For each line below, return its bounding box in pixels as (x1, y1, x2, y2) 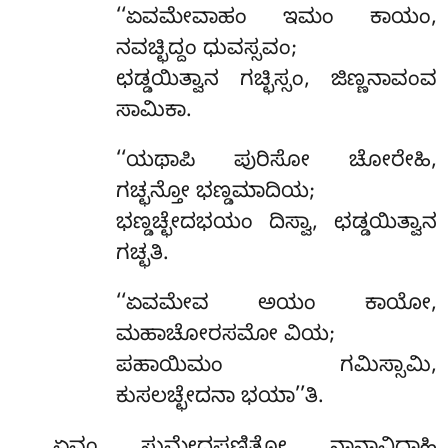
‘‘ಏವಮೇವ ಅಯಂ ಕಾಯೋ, (115, 292, 437, 321)
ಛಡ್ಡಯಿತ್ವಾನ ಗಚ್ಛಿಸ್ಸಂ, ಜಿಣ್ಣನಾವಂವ (115, 68, 437, 97)
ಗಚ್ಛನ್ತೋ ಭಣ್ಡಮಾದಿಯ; (115, 180, 315, 209)
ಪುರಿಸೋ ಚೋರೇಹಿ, (233, 149, 437, 178)
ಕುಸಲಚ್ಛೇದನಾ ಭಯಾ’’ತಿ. (115, 385, 324, 414)
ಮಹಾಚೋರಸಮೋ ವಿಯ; (115, 323, 335, 352)
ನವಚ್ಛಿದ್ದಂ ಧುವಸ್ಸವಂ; (115, 37, 297, 66)
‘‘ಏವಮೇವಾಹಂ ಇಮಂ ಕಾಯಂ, (115, 6, 437, 35)
